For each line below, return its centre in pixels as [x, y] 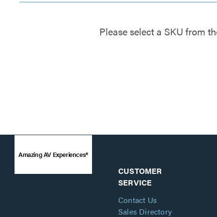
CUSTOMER [140, 171]
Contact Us [138, 200]
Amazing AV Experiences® [53, 154]
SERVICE [135, 182]
